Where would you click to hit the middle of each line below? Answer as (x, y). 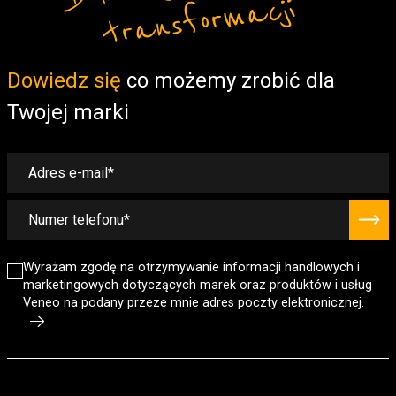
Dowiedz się (64, 81)
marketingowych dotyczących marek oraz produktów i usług (198, 286)
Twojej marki (68, 113)
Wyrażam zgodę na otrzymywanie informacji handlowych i (191, 268)
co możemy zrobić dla (228, 81)
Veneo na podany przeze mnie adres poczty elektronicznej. (194, 303)
